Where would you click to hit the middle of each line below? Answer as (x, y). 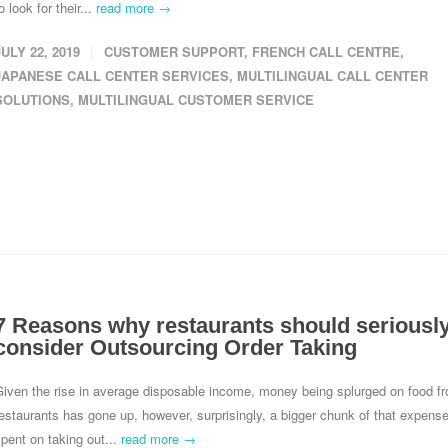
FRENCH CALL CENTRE (326, 51)
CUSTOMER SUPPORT (174, 51)
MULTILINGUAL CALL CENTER (332, 75)
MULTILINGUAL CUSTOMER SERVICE (196, 99)
